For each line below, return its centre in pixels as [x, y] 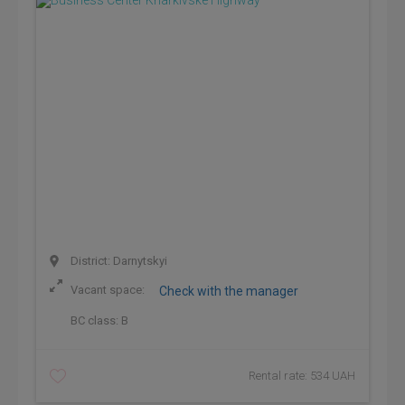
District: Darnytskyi [118, 261]
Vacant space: [108, 290]
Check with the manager [229, 291]
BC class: [94, 320]
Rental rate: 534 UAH [302, 376]
